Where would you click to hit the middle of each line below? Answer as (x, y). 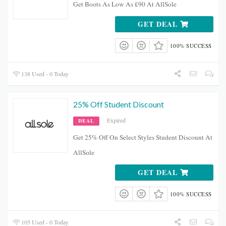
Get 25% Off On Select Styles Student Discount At (143, 137)
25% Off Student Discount (119, 104)
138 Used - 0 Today (44, 74)
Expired (116, 120)
